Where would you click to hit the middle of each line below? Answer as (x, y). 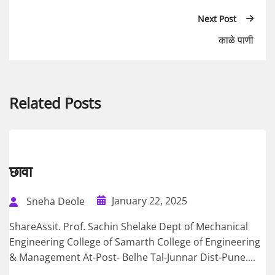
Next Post (217, 18)
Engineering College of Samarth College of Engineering (135, 242)
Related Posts (55, 103)
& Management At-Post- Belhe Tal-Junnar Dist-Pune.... (132, 258)
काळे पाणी (236, 40)
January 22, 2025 (149, 200)
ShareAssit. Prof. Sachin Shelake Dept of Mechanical (129, 227)
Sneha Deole (56, 202)
